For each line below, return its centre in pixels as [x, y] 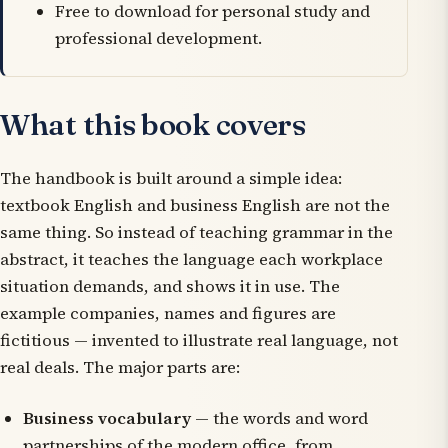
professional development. [158, 38]
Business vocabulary [107, 418]
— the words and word [280, 418]
